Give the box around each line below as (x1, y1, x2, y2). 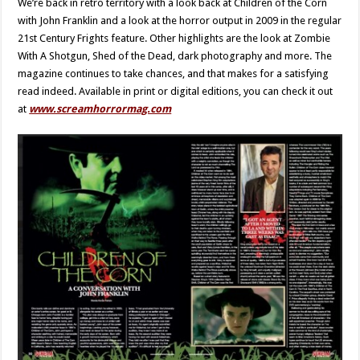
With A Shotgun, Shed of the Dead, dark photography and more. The (18, 50, 333, 62)
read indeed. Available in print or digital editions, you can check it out (18, 85, 333, 97)
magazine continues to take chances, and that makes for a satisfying (18, 67, 329, 80)
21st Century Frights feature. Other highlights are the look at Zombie (18, 32, 331, 44)
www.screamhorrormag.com (29, 103, 172, 115)
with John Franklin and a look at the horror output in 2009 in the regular (18, 14, 342, 27)
